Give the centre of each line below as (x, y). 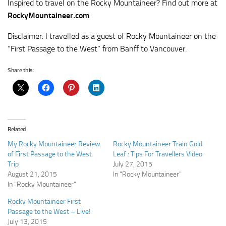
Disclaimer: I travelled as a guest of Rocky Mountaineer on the (112, 36)
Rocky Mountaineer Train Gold (158, 144)
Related (17, 129)
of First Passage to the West (50, 154)
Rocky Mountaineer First (44, 201)
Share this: (21, 70)
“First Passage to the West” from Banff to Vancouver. (97, 49)
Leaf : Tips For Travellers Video (158, 154)
